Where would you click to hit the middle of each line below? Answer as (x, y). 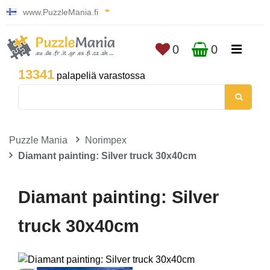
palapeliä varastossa (100, 76)
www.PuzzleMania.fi (61, 12)
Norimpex (106, 140)
